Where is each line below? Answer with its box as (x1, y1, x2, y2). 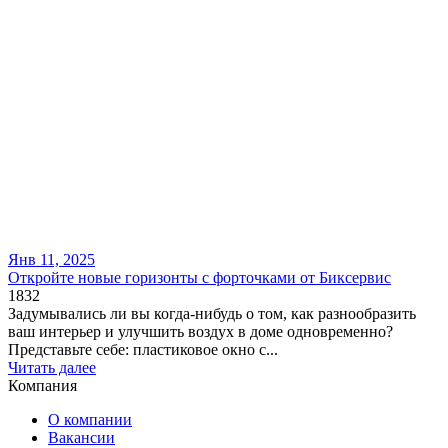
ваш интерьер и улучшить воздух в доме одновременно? (8, 323, 393, 341)
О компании (48, 411, 132, 429)
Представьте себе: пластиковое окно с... (8, 341, 278, 359)
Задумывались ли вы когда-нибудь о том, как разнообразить (8, 305, 416, 323)
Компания (8, 377, 77, 395)
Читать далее (8, 359, 96, 377)
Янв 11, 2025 (8, 251, 95, 269)
